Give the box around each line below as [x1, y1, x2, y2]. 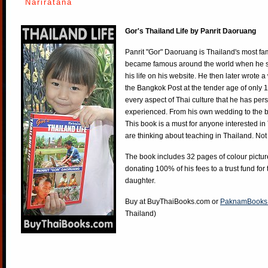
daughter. [125, 176, 156, 185]
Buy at [125, 197, 147, 206]
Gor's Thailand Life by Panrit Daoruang [125, 27, 256, 35]
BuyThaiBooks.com [147, 197, 210, 206]
